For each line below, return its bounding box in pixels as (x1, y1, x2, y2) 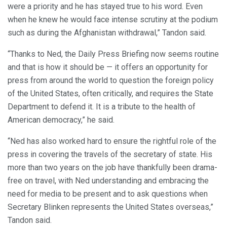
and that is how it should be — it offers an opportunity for (8, 62, 208, 72)
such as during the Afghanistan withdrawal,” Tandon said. (8, 27, 206, 37)
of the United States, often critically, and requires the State (8, 88, 213, 98)
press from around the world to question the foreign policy (8, 75, 214, 85)
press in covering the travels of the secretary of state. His (8, 149, 212, 159)
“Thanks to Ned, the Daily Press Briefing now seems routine (8, 49, 219, 59)
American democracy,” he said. (8, 115, 115, 125)
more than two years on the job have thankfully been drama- (8, 162, 217, 172)
